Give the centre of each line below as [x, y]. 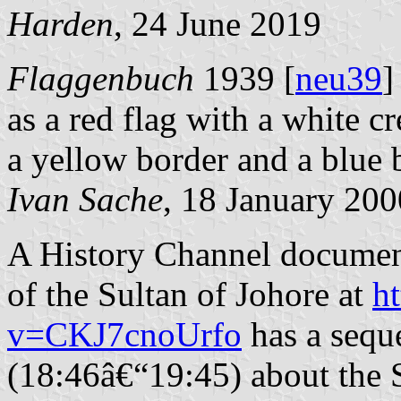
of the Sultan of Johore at [190, 294]
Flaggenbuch [101, 79]
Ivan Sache [85, 200]
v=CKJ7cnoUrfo [124, 335]
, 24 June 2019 [218, 24]
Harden [60, 24]
